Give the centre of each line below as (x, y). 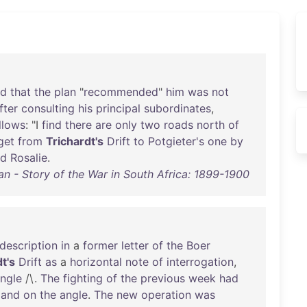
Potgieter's (176, 141)
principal (118, 108)
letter (135, 245)
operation (166, 295)
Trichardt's (75, 141)
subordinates (177, 108)
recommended (121, 92)
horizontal (96, 262)
